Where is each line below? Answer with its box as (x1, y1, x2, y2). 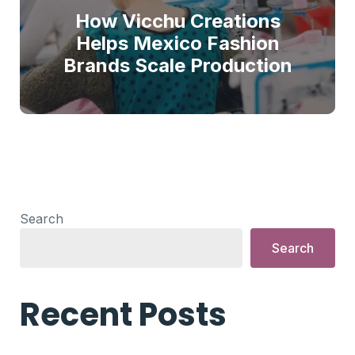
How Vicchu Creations (74, 10, 281, 32)
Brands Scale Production (63, 54, 292, 77)
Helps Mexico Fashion (75, 32, 280, 55)
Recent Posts (20, 292, 227, 337)
